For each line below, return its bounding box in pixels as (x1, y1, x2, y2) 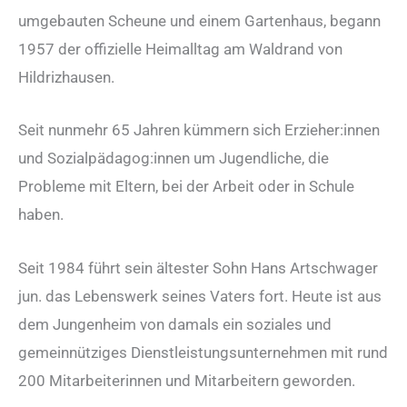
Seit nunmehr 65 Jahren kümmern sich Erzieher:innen (18, 121, 380, 140)
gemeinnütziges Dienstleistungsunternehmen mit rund (18, 342, 388, 362)
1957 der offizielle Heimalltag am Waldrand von (18, 40, 342, 59)
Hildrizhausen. (18, 68, 114, 87)
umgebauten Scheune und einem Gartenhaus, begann (18, 12, 381, 31)
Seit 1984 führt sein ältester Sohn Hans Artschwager (18, 258, 378, 277)
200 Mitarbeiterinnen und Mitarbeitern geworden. (18, 371, 355, 390)
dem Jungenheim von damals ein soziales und (18, 314, 332, 333)
